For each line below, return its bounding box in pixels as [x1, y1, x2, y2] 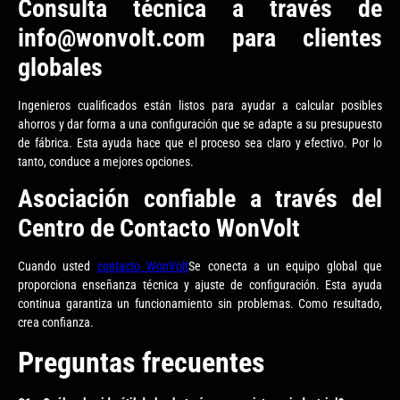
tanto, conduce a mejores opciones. [18, 154, 194, 169]
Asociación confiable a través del [18, 184, 382, 214]
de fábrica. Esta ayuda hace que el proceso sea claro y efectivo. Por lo [18, 135, 382, 150]
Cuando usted [18, 259, 97, 274]
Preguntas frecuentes [18, 345, 265, 379]
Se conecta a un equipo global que [188, 259, 383, 274]
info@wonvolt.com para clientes [18, 22, 382, 53]
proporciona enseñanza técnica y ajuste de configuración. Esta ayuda [18, 278, 382, 293]
